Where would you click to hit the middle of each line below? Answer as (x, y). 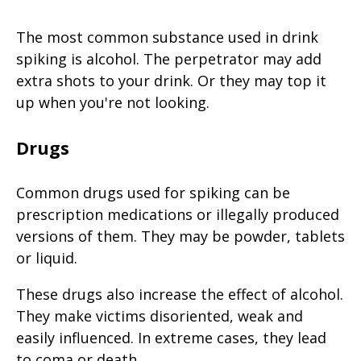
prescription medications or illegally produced (178, 214)
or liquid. (47, 257)
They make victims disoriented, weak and (160, 315)
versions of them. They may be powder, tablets (180, 236)
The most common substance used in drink (167, 37)
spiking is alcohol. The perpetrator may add (169, 59)
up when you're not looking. (113, 103)
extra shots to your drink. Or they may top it (171, 81)
